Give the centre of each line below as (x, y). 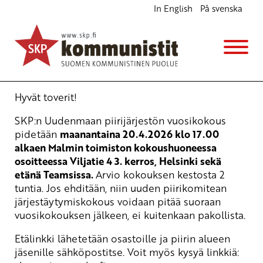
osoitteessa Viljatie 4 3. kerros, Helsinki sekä (118, 161)
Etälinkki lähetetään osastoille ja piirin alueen (122, 238)
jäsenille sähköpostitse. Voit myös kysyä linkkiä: (127, 252)
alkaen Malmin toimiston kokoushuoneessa (116, 147)
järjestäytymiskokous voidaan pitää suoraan (118, 201)
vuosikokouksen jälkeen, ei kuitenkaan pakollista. (130, 215)
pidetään (37, 134)
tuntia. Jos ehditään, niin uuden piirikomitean (121, 188)
